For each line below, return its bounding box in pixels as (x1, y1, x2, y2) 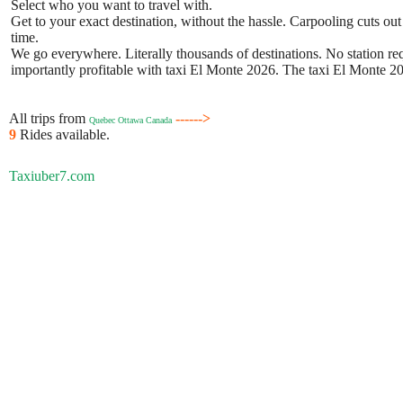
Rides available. (20, 127, 110, 142)
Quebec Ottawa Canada (89, 115, 172, 125)
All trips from (9, 111, 89, 126)
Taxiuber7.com (9, 168, 94, 184)
